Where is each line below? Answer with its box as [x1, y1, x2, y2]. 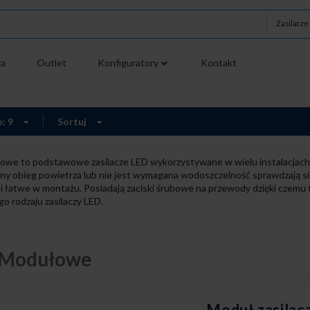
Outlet [36, 57, 66, 69]
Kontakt [201, 57, 237, 69]
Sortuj [57, 116, 89, 128]
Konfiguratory [97, 57, 158, 69]
